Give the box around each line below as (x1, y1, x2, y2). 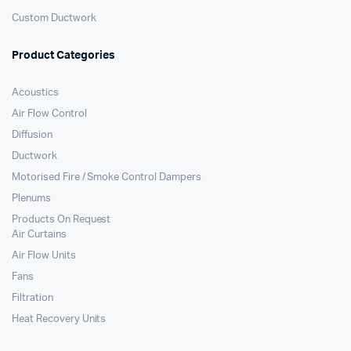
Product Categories (12, 50, 115, 62)
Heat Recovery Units (12, 314, 107, 325)
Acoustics (12, 88, 59, 99)
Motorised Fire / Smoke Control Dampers (12, 172, 201, 183)
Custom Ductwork (12, 13, 96, 24)
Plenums (12, 194, 51, 204)
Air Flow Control (12, 109, 87, 120)
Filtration (12, 293, 53, 304)
